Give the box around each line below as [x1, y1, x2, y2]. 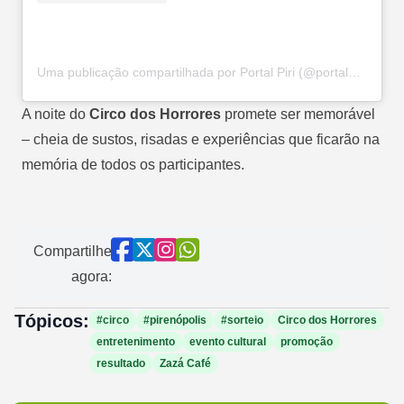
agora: [71, 269, 112, 285]
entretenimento [96, 335, 175, 349]
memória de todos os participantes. [22, 157, 244, 173]
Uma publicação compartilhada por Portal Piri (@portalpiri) [348, 65, 361, 80]
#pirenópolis [143, 314, 207, 327]
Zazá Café [160, 357, 211, 371]
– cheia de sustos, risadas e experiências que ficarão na [22, 132, 380, 148]
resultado [96, 357, 145, 371]
